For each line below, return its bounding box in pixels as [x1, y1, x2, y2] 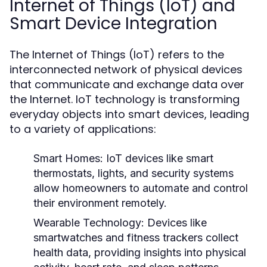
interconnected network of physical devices [10, 62, 243, 77]
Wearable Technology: [33, 216, 144, 229]
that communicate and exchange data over [10, 77, 244, 92]
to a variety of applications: [10, 122, 156, 136]
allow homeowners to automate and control [33, 182, 248, 194]
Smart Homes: [33, 152, 103, 164]
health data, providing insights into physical [33, 246, 246, 259]
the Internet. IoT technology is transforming [10, 92, 240, 107]
